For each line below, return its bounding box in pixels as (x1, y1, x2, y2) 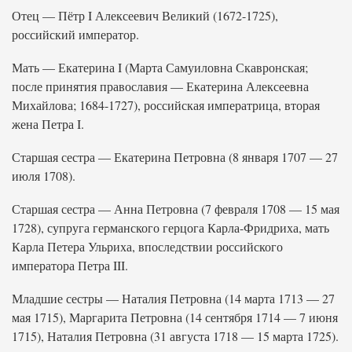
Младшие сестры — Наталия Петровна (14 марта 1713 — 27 (12, 290, 335, 306)
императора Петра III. (12, 257, 128, 273)
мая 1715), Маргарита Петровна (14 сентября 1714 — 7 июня (12, 309, 338, 325)
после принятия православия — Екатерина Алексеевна (12, 78, 309, 94)
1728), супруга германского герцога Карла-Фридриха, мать (12, 219, 329, 236)
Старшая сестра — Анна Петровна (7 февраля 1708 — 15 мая (12, 200, 339, 217)
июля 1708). (12, 167, 75, 184)
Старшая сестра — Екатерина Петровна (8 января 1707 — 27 (12, 148, 338, 165)
